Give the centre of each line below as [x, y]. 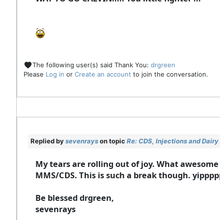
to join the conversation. [170, 74]
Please [35, 74]
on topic [112, 141]
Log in [55, 74]
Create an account [103, 74]
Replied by [48, 141]
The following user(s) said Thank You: [92, 65]
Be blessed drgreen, [75, 198]
